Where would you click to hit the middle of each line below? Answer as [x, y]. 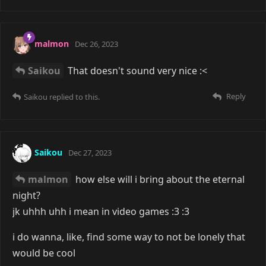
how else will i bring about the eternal [159, 179]
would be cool [44, 253]
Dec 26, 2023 [96, 44]
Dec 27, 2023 [90, 152]
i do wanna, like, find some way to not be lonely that [129, 237]
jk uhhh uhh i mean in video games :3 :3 [101, 211]
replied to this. [74, 96]
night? [26, 195]
